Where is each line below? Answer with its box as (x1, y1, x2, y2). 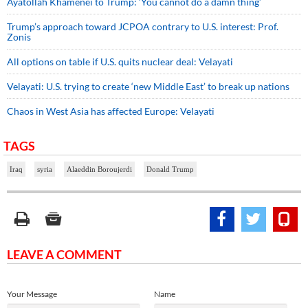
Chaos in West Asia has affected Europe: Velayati (7, 105, 214, 118)
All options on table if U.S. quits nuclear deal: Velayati (7, 56, 233, 68)
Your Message (7, 289, 57, 300)
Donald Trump (146, 165, 194, 174)
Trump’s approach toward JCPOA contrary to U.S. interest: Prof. (7, 21, 278, 33)
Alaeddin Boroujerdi (67, 165, 132, 174)
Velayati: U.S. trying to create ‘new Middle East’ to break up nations (7, 80, 289, 93)
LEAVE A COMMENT (7, 247, 122, 263)
